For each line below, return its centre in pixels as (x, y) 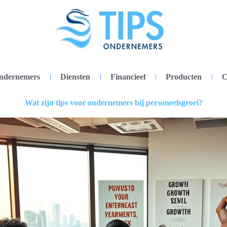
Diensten (75, 77)
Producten (184, 77)
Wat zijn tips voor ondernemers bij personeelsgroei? (113, 103)
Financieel (128, 77)
